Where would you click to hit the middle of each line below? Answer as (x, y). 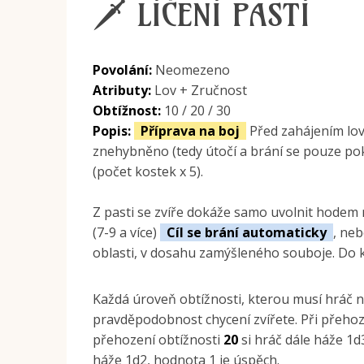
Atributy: (122, 91)
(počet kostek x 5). (148, 172)
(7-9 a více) (127, 233)
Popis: (112, 131)
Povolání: (123, 70)
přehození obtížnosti (158, 340)
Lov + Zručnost (199, 91)
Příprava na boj (191, 131)
